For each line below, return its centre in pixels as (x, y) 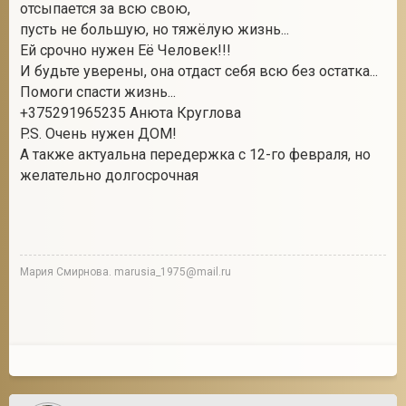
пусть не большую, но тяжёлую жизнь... (155, 29)
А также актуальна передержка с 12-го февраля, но (195, 155)
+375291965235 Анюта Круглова (130, 113)
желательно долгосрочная (109, 175)
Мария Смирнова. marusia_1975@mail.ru (126, 272)
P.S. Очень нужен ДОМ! (98, 134)
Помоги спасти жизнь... (98, 92)
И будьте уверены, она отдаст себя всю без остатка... (199, 71)
